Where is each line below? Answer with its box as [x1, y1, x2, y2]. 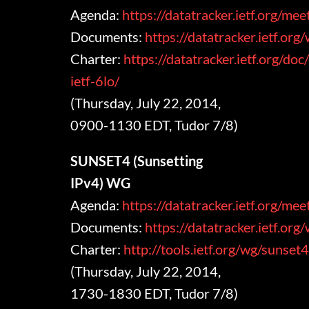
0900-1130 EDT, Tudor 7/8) [70, 117, 239, 134]
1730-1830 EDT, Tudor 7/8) [70, 285, 239, 302]
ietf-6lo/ [70, 72, 123, 90]
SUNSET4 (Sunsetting [70, 152, 203, 170]
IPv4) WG [70, 175, 131, 192]
